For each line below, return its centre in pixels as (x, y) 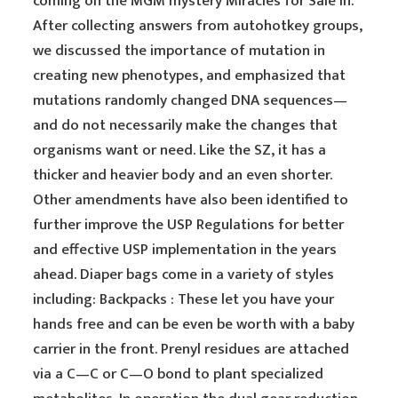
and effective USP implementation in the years (185, 250)
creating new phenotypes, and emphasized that (190, 76)
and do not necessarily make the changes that (186, 125)
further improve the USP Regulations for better (189, 225)
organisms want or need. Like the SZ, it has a (180, 150)
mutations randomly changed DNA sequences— (191, 100)
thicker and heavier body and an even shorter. (183, 175)
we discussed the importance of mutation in (179, 51)
